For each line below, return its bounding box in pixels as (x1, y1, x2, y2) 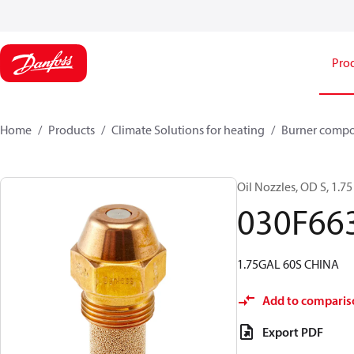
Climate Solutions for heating (111, 122, 265, 137)
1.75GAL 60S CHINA (237, 256, 339, 272)
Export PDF (262, 324, 323, 340)
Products (48, 122, 95, 137)
